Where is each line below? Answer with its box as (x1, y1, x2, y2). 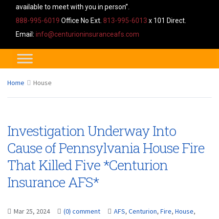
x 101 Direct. (147, 17, 186, 24)
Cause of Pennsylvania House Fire (7, 139, 204, 157)
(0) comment (64, 207, 100, 216)
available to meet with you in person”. (16, 3, 130, 11)
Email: (16, 30, 36, 38)
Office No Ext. (60, 17, 103, 24)
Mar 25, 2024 (14, 207, 51, 216)
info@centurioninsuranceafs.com (36, 30, 139, 38)
